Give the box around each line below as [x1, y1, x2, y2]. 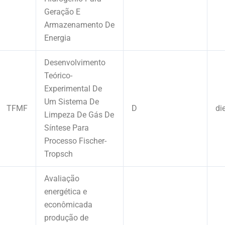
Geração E [44, 7, 80, 17]
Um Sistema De [44, 96, 99, 106]
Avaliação [44, 173, 79, 183]
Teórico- [44, 70, 72, 80]
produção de [44, 212, 88, 222]
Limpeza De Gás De [44, 109, 114, 120]
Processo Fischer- [44, 136, 106, 146]
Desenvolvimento [44, 57, 105, 67]
